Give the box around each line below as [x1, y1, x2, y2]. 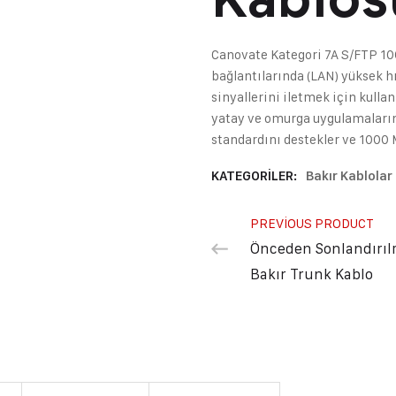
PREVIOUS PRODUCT [250, 215, 374, 232]
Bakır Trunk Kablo [250, 265, 373, 283]
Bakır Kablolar [306, 168, 392, 184]
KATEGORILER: [211, 168, 300, 184]
